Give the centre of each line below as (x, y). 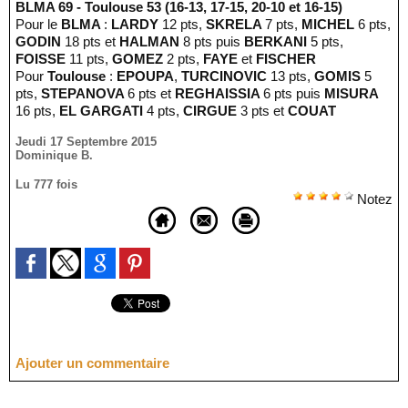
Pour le (38, 24)
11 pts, (91, 58)
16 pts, (37, 110)
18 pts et (92, 41)
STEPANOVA (84, 93)
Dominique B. (54, 155)
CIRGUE (212, 110)
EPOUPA (145, 76)
